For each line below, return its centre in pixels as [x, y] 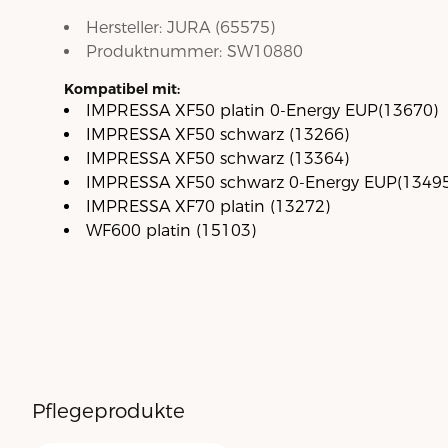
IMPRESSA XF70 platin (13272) [208, 207]
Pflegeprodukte [108, 411]
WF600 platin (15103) [171, 231]
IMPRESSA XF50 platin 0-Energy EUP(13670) [262, 111]
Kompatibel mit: [122, 89]
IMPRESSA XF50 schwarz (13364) [217, 159]
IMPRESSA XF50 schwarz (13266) [217, 135]
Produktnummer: [156, 52]
